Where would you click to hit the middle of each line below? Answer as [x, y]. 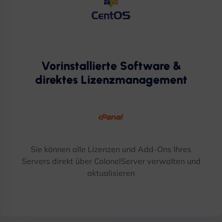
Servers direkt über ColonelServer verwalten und [111, 161]
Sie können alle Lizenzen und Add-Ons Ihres [111, 149]
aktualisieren [111, 173]
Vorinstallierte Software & [111, 66]
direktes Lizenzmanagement [111, 80]
